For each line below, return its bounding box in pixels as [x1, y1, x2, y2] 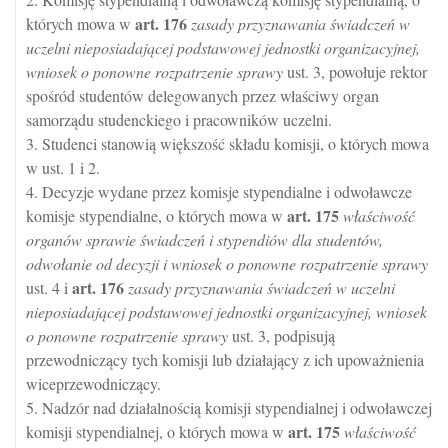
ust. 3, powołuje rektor [283, 61, 427, 83]
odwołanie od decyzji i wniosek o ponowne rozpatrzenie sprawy [26, 253, 428, 275]
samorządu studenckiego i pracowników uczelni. [26, 109, 332, 131]
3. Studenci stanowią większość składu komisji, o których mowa [26, 133, 429, 155]
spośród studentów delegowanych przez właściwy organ [26, 85, 379, 107]
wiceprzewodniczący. [26, 373, 161, 395]
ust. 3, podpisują [228, 325, 335, 347]
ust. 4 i [26, 277, 72, 299]
